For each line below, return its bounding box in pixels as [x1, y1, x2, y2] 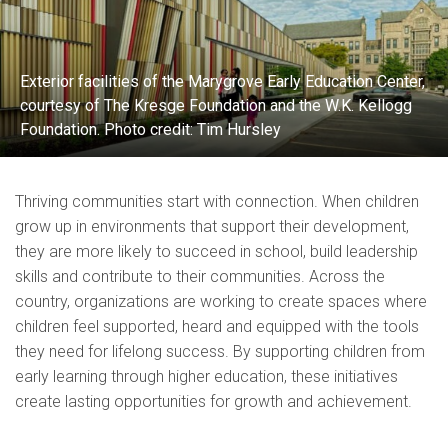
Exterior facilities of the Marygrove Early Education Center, [20, 71, 425, 91]
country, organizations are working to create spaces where [15, 291, 427, 311]
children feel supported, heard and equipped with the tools [15, 316, 419, 336]
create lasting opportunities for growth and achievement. [15, 391, 412, 411]
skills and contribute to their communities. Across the [15, 266, 385, 286]
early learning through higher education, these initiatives [15, 366, 398, 386]
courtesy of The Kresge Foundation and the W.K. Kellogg [20, 95, 412, 115]
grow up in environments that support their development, [15, 216, 409, 236]
